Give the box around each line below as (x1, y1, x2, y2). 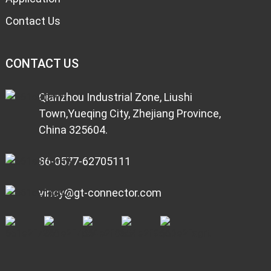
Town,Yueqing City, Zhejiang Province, (38, 107, 221, 120)
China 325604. (38, 123, 108, 136)
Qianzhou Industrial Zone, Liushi (38, 91, 192, 103)
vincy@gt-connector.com (38, 186, 162, 199)
